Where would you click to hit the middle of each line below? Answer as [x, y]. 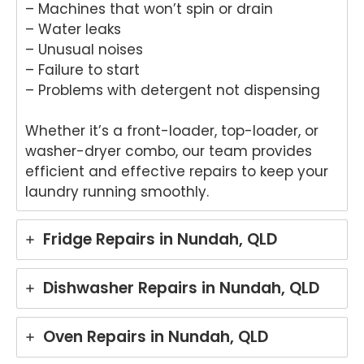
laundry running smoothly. [117, 191]
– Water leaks [73, 29]
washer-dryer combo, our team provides [169, 151]
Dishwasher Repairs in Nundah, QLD [181, 288]
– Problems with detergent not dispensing [173, 90]
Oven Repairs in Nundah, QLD [156, 336]
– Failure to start [82, 69]
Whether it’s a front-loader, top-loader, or [172, 130]
